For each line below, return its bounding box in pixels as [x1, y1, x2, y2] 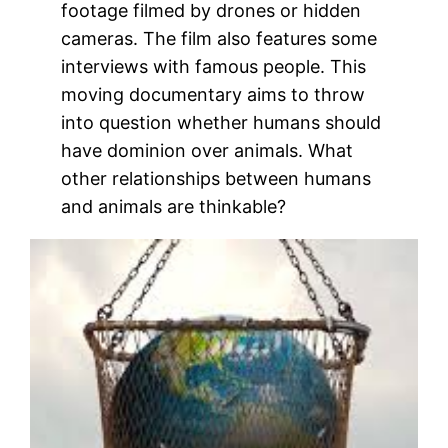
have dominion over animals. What [61, 139, 354, 161]
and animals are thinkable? [61, 195, 287, 217]
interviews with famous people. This [61, 55, 367, 77]
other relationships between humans [61, 167, 372, 189]
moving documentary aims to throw [61, 83, 366, 105]
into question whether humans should [61, 111, 382, 133]
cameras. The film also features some [61, 27, 378, 49]
